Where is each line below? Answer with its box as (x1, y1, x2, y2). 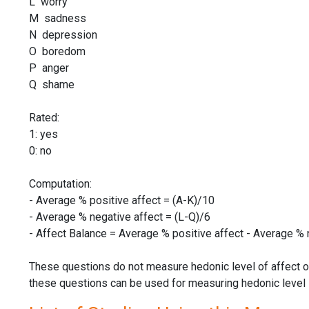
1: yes (29, 127, 58, 141)
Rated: (29, 110, 59, 124)
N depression (29, 28, 97, 41)
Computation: (29, 177, 92, 190)
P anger (29, 61, 69, 74)
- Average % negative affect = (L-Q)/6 (29, 210, 210, 223)
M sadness (29, 11, 86, 25)
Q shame (29, 77, 74, 91)
